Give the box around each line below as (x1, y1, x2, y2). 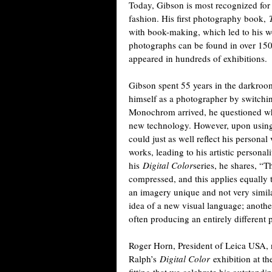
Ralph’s (129, 253, 160, 265)
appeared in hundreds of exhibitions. (129, 52, 267, 64)
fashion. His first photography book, (129, 12, 269, 24)
